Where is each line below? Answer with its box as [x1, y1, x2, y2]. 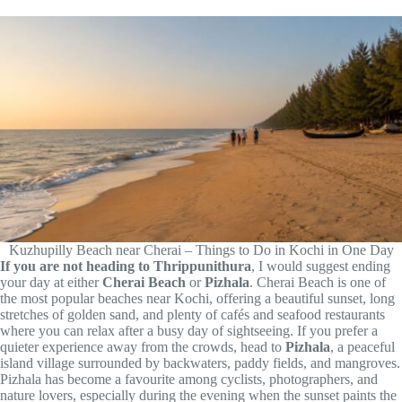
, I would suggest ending [251, 258, 390, 275]
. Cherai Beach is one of [249, 275, 386, 291]
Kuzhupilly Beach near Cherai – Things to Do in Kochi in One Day [8, 242, 394, 258]
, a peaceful [330, 339, 395, 355]
